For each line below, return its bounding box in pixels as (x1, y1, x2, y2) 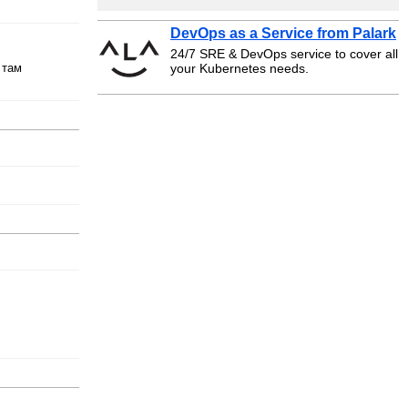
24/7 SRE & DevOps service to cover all (170, 46, 398, 61)
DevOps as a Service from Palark (170, 25, 396, 41)
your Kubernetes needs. (170, 61, 309, 76)
